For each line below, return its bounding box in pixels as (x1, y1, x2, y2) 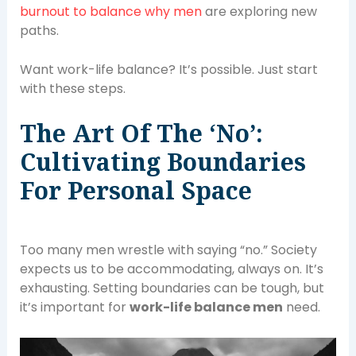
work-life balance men (129, 297, 283, 316)
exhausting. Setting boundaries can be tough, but (19, 278, 324, 297)
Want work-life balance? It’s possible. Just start (19, 60, 318, 79)
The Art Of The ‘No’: (19, 116, 263, 149)
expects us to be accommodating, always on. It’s (19, 259, 323, 278)
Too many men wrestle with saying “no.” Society (19, 240, 317, 259)
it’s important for (19, 297, 130, 316)
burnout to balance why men (19, 2, 202, 21)
